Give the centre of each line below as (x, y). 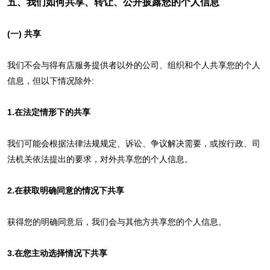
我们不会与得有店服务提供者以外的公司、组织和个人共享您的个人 (133, 65)
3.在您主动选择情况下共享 (57, 253)
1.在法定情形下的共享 (49, 112)
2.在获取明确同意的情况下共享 (65, 190)
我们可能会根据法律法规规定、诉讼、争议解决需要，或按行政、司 (133, 143)
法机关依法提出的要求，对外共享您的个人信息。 (100, 159)
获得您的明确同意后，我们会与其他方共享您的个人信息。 (117, 221)
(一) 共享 (24, 33)
